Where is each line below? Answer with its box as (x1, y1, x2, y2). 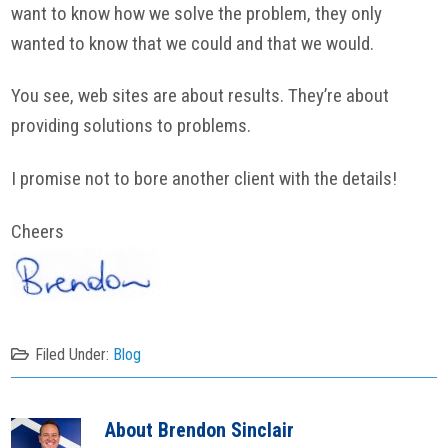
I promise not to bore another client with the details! (11, 167, 398, 191)
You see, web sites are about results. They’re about (11, 84, 390, 108)
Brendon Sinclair (158, 418, 295, 443)
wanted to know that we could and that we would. (11, 31, 375, 55)
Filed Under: (35, 344, 114, 364)
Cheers (11, 219, 65, 243)
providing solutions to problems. (11, 114, 252, 138)
